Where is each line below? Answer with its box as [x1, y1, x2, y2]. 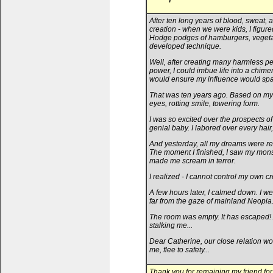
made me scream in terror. [149, 157, 236, 165]
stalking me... [149, 221, 193, 230]
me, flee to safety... [149, 246, 210, 254]
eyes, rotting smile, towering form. [149, 99, 260, 108]
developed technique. [149, 42, 221, 51]
